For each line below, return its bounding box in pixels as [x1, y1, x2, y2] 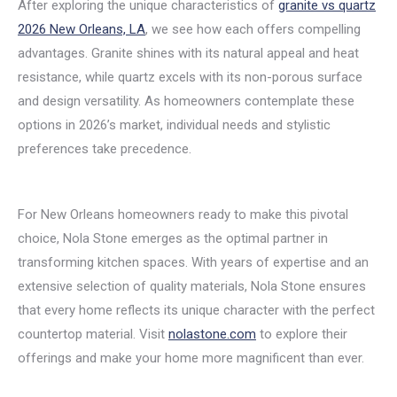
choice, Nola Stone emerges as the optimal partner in [18, 230, 328, 246]
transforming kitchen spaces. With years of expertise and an [18, 254, 369, 270]
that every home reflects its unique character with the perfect [18, 302, 375, 318]
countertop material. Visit [18, 326, 168, 342]
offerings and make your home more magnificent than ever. [18, 350, 364, 366]
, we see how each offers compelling [145, 21, 361, 37]
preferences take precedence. [18, 141, 191, 157]
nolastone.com [168, 326, 256, 342]
